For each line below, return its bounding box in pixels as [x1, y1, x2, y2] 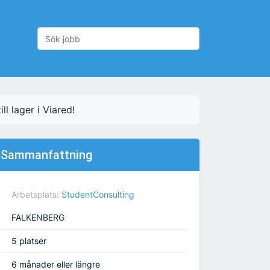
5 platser [11, 236, 46, 246]
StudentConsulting [61, 189, 134, 200]
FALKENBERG [11, 212, 64, 223]
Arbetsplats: [11, 189, 61, 200]
